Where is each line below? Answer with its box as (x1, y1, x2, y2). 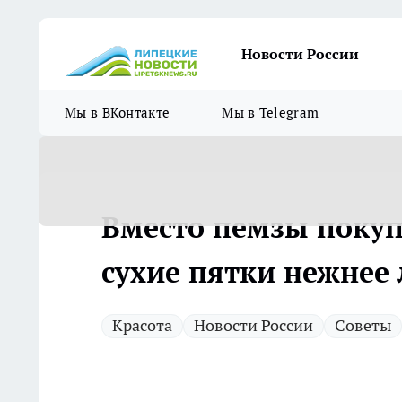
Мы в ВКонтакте (65, 104, 170, 121)
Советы (335, 315, 391, 336)
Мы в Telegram (222, 104, 319, 121)
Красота (112, 315, 172, 336)
